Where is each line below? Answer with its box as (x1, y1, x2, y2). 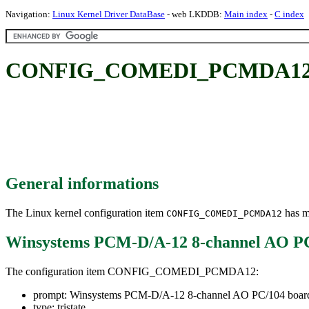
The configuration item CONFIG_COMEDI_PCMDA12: (6, 265, 259, 277)
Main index (224, 9, 268, 19)
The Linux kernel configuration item (6, 206, 166, 219)
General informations (6, 174, 159, 192)
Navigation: (6, 9, 52, 19)
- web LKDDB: (165, 9, 224, 19)
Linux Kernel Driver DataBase (52, 9, 165, 19)
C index (275, 9, 304, 19)
